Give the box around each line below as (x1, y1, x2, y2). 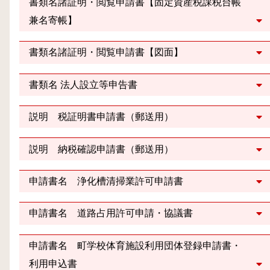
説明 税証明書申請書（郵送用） (29, 111, 174, 122)
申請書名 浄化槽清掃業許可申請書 (29, 175, 183, 186)
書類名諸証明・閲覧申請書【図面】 (29, 47, 183, 58)
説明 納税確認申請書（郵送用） (29, 143, 174, 154)
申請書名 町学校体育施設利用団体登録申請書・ (29, 240, 241, 251)
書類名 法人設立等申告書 (29, 79, 137, 90)
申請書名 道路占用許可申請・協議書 (29, 208, 193, 219)
